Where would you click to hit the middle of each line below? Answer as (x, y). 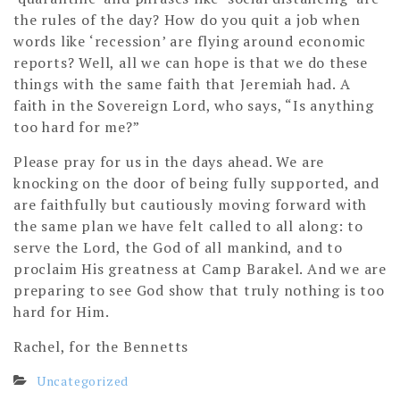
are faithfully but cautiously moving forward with (191, 204)
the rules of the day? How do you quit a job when (187, 19)
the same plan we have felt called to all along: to (188, 225)
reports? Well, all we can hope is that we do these (191, 62)
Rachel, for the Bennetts (101, 346)
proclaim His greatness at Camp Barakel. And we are (200, 268)
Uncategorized (83, 380)
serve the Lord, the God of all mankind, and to (178, 247)
